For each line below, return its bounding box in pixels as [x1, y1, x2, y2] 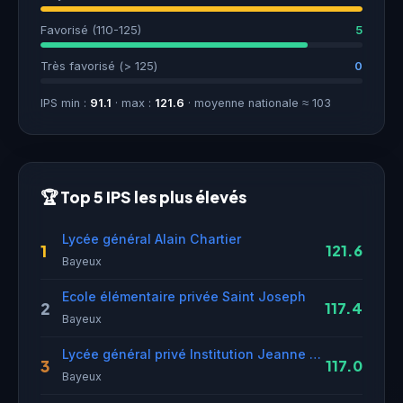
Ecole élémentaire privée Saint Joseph [62, 289, 306, 304]
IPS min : [40, 96, 90, 110]
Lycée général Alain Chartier [62, 231, 241, 246]
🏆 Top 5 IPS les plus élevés [40, 187, 246, 207]
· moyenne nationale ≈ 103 [184, 96, 331, 110]
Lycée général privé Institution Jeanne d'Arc [309, 346, 321, 362]
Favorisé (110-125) [40, 22, 141, 37]
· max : [112, 96, 155, 110]
